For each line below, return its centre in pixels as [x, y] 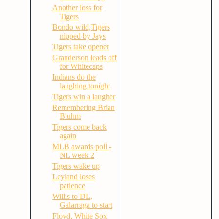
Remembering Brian [83, 107]
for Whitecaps [81, 66]
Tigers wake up [76, 166]
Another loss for [77, 8]
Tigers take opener [80, 47]
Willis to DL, [72, 196]
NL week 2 [77, 155]
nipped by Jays [82, 36]
